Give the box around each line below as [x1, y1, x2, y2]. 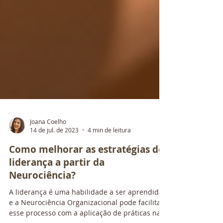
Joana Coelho [30, 167, 66, 175]
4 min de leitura [88, 176, 131, 184]
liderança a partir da [9, 206, 105, 219]
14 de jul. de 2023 [30, 176, 79, 184]
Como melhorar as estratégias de [9, 193, 164, 206]
